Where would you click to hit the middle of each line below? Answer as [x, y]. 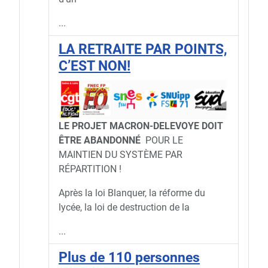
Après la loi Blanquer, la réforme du [132, 193]
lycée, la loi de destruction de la [124, 208]
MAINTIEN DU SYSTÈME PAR [121, 155]
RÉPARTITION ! [90, 169]
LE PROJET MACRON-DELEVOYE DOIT [141, 126]
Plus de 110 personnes [129, 258]
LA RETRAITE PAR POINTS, [143, 49]
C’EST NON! [95, 66]
